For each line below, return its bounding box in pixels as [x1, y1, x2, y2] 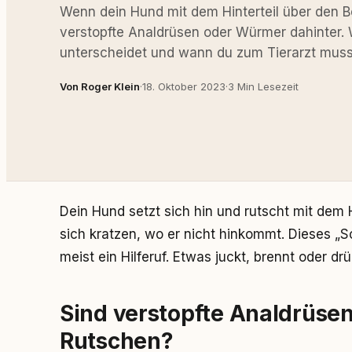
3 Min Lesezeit [228, 79, 299, 93]
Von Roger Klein [60, 79, 140, 93]
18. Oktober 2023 [142, 79, 225, 93]
